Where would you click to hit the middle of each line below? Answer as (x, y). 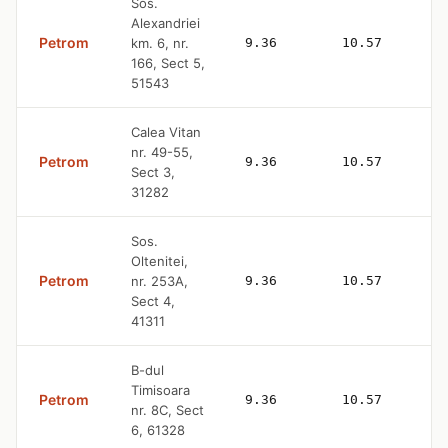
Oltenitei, (159, 260)
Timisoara (160, 389)
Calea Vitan (166, 131)
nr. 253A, (159, 280)
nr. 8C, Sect (167, 409)
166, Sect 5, (168, 62)
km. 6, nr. (160, 42)
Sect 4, (153, 300)
